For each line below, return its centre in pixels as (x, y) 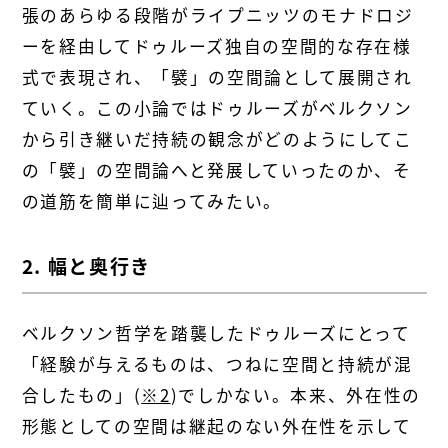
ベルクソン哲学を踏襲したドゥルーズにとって (216, 333)
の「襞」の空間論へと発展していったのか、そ (216, 170)
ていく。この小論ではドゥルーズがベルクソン (217, 108)
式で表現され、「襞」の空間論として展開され (217, 77)
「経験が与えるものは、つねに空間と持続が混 (217, 364)
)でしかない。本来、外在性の (295, 395)
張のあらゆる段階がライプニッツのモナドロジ (217, 15)
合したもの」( (81, 395)
